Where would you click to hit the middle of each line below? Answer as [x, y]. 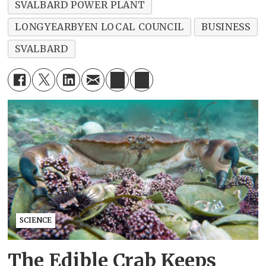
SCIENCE [36, 220]
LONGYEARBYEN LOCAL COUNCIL [99, 27]
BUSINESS [226, 27]
